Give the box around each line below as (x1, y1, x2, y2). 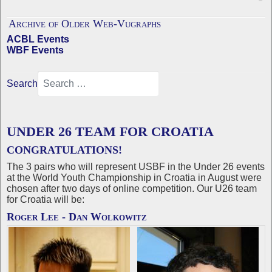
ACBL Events (7, 34, 69, 44)
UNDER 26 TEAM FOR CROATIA (7, 124, 214, 139)
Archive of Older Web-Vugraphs (8, 18, 161, 30)
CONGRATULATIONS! (7, 144, 122, 156)
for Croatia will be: (7, 194, 84, 205)
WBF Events (7, 45, 64, 55)
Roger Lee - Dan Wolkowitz (7, 211, 147, 223)
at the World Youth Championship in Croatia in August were (7, 172, 262, 183)
